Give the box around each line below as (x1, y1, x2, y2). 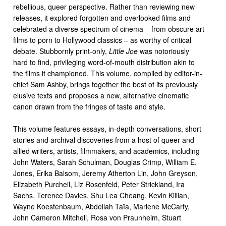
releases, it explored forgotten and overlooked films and (13, 13, 191, 23)
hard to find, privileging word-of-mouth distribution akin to (13, 57, 195, 67)
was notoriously (138, 46, 189, 56)
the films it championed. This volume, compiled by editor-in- (13, 68, 202, 78)
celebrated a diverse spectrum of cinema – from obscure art (13, 24, 204, 34)
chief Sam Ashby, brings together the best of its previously (13, 79, 198, 89)
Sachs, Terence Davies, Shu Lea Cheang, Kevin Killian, (13, 190, 189, 200)
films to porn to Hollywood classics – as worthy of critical (13, 35, 191, 45)
